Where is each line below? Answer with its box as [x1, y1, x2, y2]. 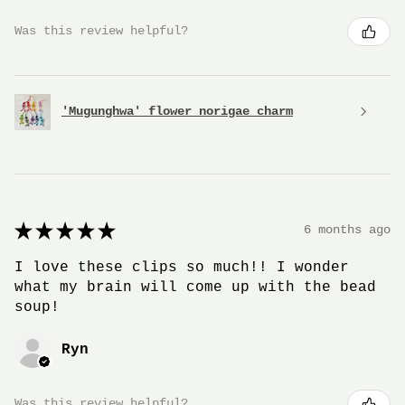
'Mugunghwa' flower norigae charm [61, 104, 293, 119]
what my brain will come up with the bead [14, 278, 376, 296]
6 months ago [304, 222, 391, 238]
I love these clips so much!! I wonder [14, 259, 349, 276]
